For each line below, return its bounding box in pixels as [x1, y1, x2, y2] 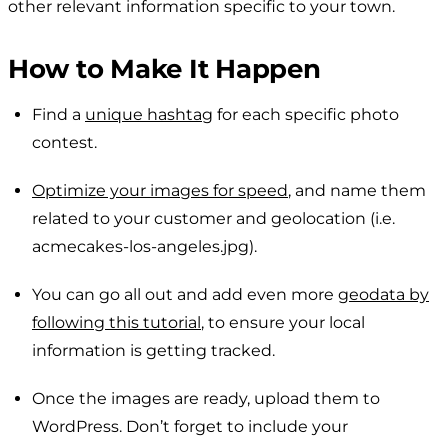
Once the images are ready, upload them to [32, 388, 380, 408]
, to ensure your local [201, 312, 365, 332]
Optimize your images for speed [32, 180, 288, 200]
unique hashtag [85, 104, 213, 124]
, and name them [288, 180, 426, 200]
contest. [32, 132, 97, 152]
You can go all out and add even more [32, 284, 338, 304]
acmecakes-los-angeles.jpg [32, 236, 249, 256]
